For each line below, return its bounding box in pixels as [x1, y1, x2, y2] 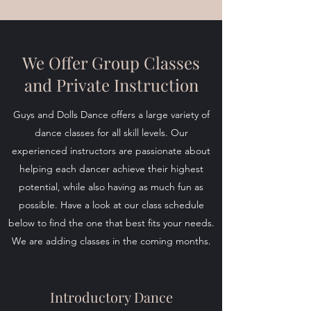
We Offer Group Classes [22, 51, 200, 74]
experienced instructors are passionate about [12, 144, 210, 157]
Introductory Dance [49, 287, 173, 306]
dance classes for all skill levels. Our [34, 126, 188, 139]
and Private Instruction [24, 74, 199, 96]
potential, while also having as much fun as [19, 180, 203, 193]
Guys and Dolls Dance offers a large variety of [12, 108, 210, 121]
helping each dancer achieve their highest [19, 162, 203, 175]
